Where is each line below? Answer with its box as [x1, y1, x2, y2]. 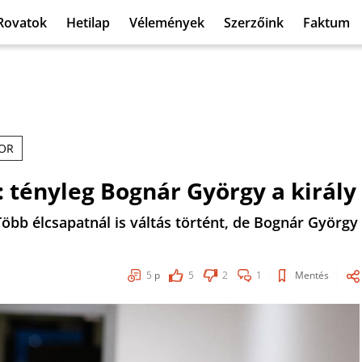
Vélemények [129, 13, 204, 32]
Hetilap [66, 13, 110, 32]
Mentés [295, 268, 329, 282]
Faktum [303, 13, 350, 32]
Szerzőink [224, 13, 284, 32]
